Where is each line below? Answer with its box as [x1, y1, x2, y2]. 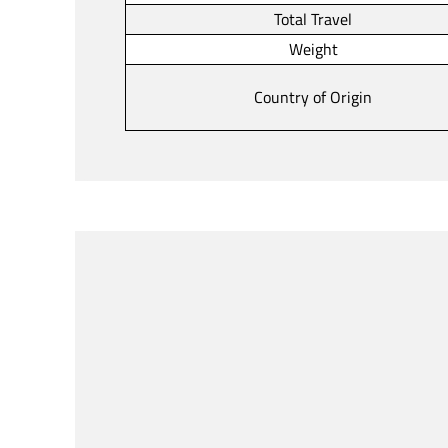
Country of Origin [254, 84, 372, 109]
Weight [288, 36, 338, 61]
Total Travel [274, 6, 352, 31]
